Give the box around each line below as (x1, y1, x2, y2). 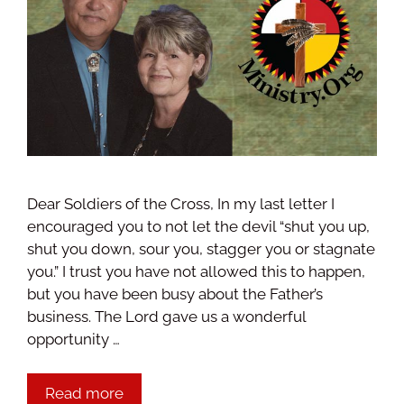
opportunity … (27, 329, 120, 348)
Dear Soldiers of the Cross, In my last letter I (27, 194, 335, 213)
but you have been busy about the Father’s (27, 284, 323, 303)
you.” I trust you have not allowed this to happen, (27, 262, 365, 280)
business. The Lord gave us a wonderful (27, 307, 306, 326)
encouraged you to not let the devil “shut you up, (27, 216, 370, 235)
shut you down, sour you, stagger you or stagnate (27, 239, 375, 258)
